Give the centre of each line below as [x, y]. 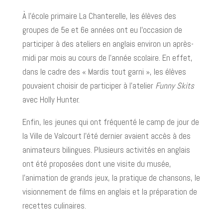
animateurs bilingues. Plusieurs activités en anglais [106, 150]
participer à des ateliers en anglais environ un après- [108, 44]
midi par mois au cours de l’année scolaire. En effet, [107, 58]
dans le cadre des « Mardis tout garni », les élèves [104, 72]
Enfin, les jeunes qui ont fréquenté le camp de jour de [111, 122]
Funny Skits [174, 86]
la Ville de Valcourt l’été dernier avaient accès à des [106, 136]
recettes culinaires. [54, 206]
